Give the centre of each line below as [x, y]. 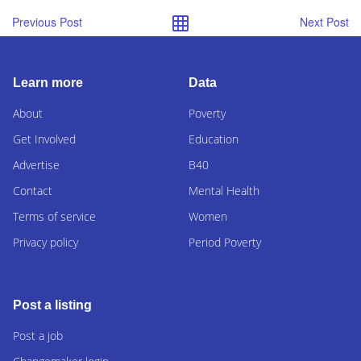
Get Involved [44, 139]
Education [214, 139]
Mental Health [224, 191]
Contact [33, 191]
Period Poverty [225, 243]
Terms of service [54, 217]
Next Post [324, 22]
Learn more [48, 83]
